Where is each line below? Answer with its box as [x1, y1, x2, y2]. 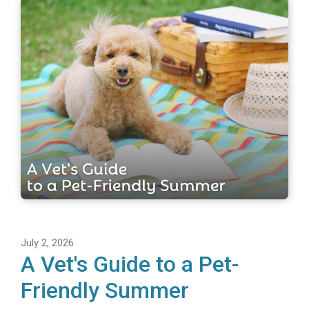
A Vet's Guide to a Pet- [21, 250, 239, 277]
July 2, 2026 [21, 236, 74, 249]
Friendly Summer [21, 277, 189, 303]
